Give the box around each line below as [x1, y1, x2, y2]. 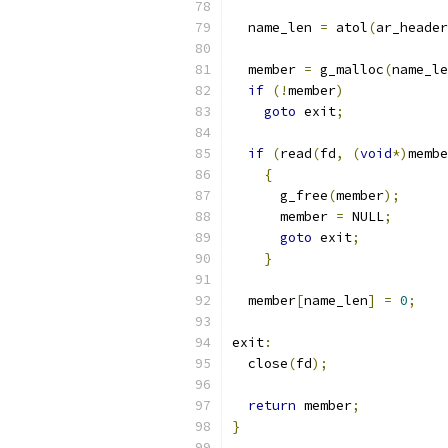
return [248, 397, 296, 414]
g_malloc [312, 61, 384, 78]
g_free [232, 187, 328, 204]
